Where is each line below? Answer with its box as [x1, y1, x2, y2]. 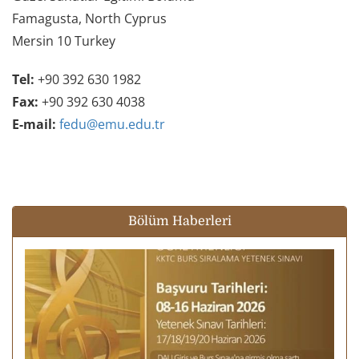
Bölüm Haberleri [127, 213, 232, 228]
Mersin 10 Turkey [12, 31, 119, 50]
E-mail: [12, 115, 56, 133]
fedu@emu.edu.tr [59, 115, 165, 133]
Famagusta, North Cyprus [12, 9, 167, 27]
